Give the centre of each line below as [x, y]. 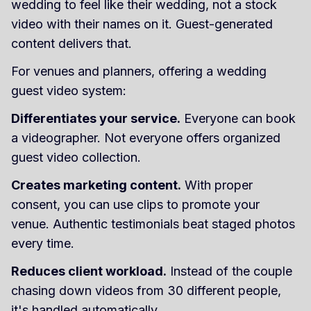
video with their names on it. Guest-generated [142, 24]
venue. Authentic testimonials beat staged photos [153, 224]
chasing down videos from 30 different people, [146, 290]
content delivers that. [72, 43]
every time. [43, 243]
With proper [217, 185]
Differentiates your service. [96, 118]
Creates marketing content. [96, 185]
